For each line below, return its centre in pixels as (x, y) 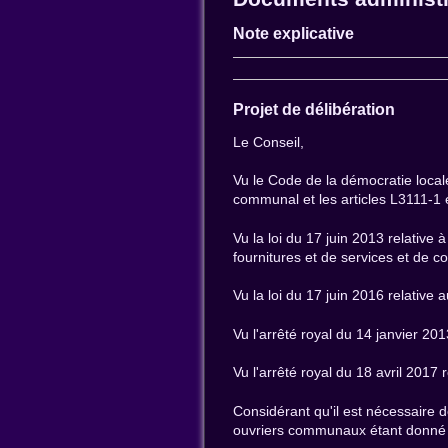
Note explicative (294, 34)
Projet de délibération (314, 109)
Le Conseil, (269, 141)
